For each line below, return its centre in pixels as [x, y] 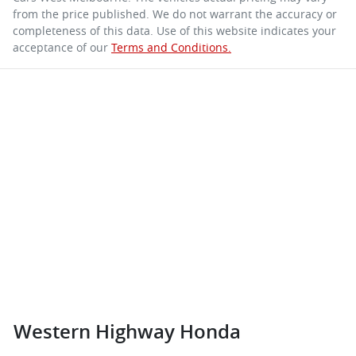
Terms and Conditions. [171, 48]
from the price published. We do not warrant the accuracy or [175, 14]
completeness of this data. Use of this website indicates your [174, 31]
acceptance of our [60, 48]
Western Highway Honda [127, 332]
